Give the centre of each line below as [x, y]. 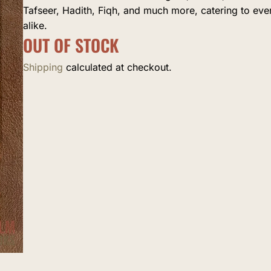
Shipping [43, 67]
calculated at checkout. [117, 67]
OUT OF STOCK [71, 45]
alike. [35, 26]
